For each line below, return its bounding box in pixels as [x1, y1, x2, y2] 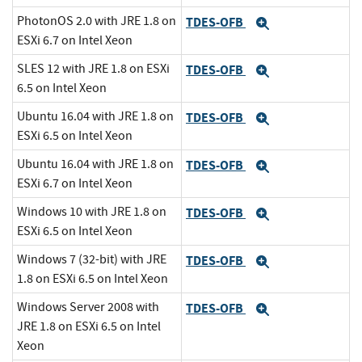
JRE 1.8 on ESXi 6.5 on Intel [17, 318, 161, 335]
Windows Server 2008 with [17, 299, 159, 316]
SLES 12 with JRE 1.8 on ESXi [17, 61, 170, 78]
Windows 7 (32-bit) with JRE [17, 251, 166, 268]
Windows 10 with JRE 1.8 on [17, 204, 166, 221]
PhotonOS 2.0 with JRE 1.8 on [17, 13, 176, 30]
